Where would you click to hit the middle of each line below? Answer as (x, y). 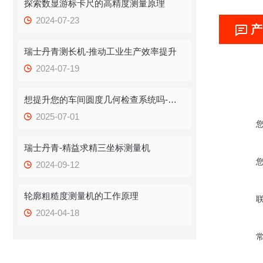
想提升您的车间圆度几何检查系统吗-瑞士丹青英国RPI (173, 100)
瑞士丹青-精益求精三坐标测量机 (87, 148)
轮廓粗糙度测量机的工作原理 (82, 196)
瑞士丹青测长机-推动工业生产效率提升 (101, 51)
